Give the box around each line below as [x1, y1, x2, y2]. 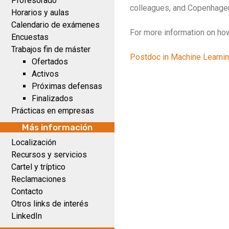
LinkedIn [11, 211, 42, 221]
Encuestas [11, 32, 49, 42]
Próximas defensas [32, 81, 102, 91]
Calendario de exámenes [11, 20, 100, 30]
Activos [32, 69, 59, 79]
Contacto [11, 187, 43, 196]
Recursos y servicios [11, 150, 87, 159]
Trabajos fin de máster [11, 44, 90, 54]
